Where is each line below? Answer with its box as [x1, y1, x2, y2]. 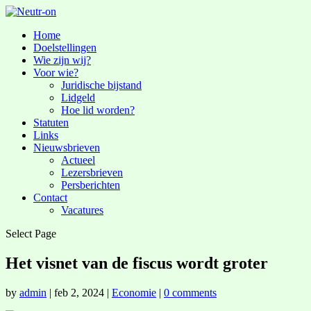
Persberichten [61, 179, 120, 191]
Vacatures [61, 204, 103, 216]
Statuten [33, 117, 69, 128]
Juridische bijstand [61, 79, 142, 91]
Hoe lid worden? [61, 104, 135, 116]
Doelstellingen [33, 42, 96, 53]
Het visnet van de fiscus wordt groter [6, 253, 268, 272]
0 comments [164, 286, 217, 299]
